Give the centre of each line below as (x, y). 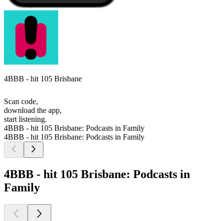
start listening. (25, 119)
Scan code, (21, 102)
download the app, (33, 110)
